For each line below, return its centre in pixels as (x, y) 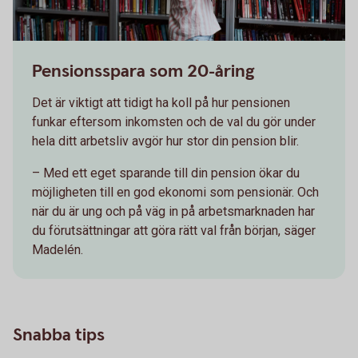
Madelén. (58, 250)
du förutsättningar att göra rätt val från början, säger (174, 231)
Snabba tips (59, 335)
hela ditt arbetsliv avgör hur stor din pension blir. (165, 141)
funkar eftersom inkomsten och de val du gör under (174, 122)
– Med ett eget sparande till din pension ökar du (166, 173)
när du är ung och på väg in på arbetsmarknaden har (173, 211)
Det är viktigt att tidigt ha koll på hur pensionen (161, 103)
